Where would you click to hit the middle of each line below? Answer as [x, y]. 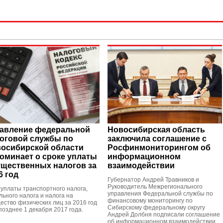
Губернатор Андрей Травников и [153, 180]
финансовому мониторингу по [150, 201]
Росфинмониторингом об [159, 148]
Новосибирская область [156, 130]
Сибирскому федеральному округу [156, 208]
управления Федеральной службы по [160, 194]
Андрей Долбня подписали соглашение [164, 215]
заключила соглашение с [157, 139]
